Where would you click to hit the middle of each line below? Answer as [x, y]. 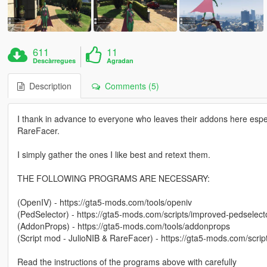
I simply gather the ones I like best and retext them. [114, 154]
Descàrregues [55, 60]
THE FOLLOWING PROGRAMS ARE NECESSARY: [113, 178]
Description [48, 86]
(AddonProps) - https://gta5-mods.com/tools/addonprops [123, 226]
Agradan [120, 60]
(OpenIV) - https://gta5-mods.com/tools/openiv [104, 202]
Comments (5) [129, 86]
